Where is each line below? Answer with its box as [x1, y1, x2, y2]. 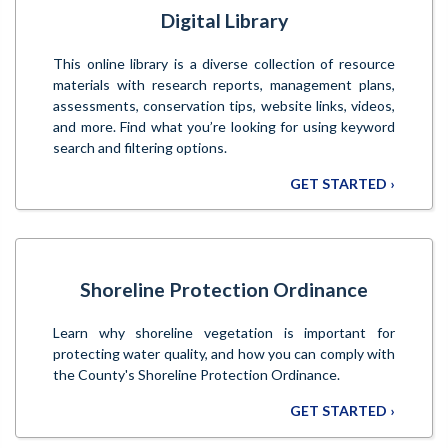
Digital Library [160, 8, 288, 32]
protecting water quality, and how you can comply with [53, 345, 395, 363]
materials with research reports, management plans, [53, 75, 395, 93]
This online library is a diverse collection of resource [53, 54, 395, 72]
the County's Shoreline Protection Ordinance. [53, 366, 340, 384]
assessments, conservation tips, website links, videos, [53, 96, 395, 114]
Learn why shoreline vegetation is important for [53, 324, 395, 342]
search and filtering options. [53, 138, 227, 156]
